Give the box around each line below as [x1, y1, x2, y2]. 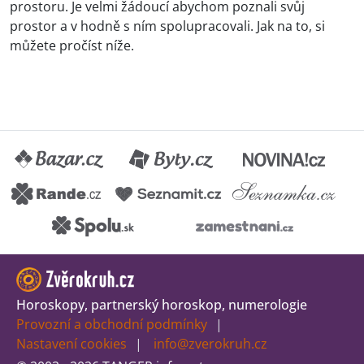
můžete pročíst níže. [10, 37, 134, 55]
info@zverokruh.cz [154, 335, 267, 353]
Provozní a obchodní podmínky [16, 315, 207, 334]
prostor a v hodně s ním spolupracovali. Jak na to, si [10, 17, 325, 36]
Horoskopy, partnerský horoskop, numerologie [16, 296, 307, 314]
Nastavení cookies [16, 335, 127, 353]
